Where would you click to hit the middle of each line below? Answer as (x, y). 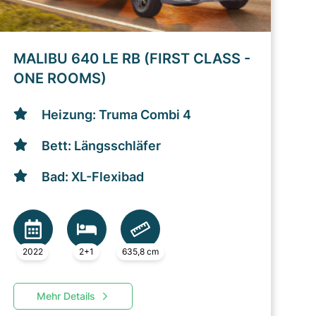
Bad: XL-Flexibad (92, 177)
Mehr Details (66, 296)
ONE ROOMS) (60, 78)
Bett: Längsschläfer (101, 146)
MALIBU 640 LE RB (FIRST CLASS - (132, 59)
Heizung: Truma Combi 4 (116, 115)
